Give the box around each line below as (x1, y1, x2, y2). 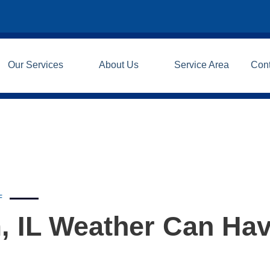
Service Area (174, 60, 230, 70)
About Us (99, 60, 139, 70)
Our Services (8, 60, 64, 70)
